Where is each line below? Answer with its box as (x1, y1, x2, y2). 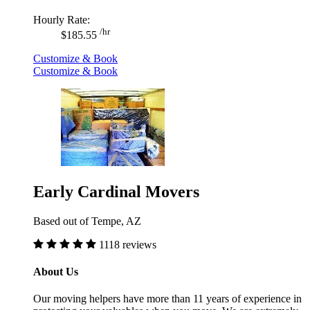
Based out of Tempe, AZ (33, 215, 141, 227)
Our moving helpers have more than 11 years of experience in (33, 293, 302, 305)
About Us (33, 266, 78, 278)
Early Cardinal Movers (33, 182, 199, 201)
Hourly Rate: (33, 13, 90, 26)
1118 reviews (99, 238, 156, 250)
